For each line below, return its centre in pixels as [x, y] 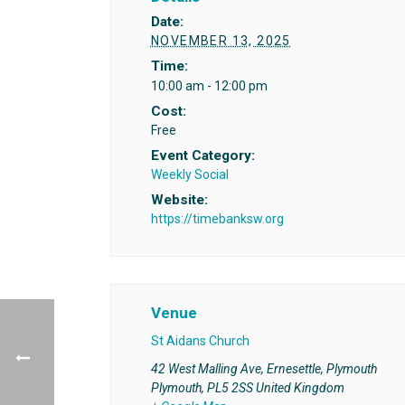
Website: [179, 199]
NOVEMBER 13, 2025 [221, 41]
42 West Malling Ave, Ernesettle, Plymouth [264, 368]
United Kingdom [300, 387]
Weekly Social [189, 174]
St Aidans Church [200, 340]
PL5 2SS [230, 387]
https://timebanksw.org [217, 218]
